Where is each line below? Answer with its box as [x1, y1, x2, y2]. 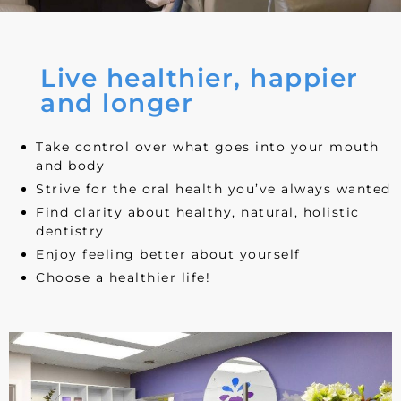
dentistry [36, 223, 105, 240]
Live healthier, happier [40, 63, 359, 94]
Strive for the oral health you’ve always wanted [36, 181, 391, 198]
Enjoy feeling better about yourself [36, 246, 301, 263]
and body [36, 158, 105, 175]
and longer [40, 88, 193, 119]
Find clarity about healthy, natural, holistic [36, 204, 360, 221]
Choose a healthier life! [36, 269, 210, 286]
